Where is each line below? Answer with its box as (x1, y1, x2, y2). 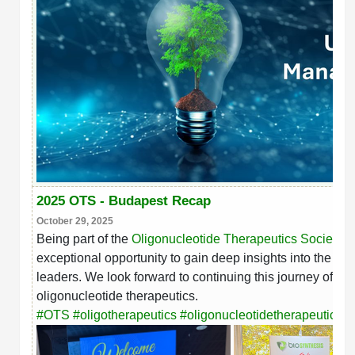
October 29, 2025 (36, 215, 113, 227)
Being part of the (36, 231, 128, 246)
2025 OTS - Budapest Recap (36, 193, 211, 208)
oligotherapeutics (80, 307, 177, 322)
